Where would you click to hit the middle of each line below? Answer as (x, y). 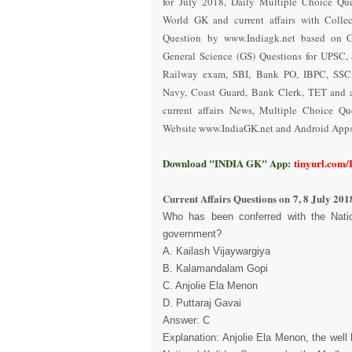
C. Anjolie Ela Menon (210, 286)
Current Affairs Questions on (228, 198)
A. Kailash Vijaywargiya (216, 251)
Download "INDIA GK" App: (227, 163)
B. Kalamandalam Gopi (215, 268)
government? (192, 234)
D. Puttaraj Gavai (202, 303)
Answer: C (186, 320)
